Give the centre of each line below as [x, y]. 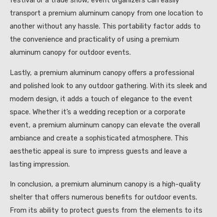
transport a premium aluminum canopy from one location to [106, 13]
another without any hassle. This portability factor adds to [105, 26]
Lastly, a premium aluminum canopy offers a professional [102, 72]
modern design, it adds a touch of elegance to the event [101, 99]
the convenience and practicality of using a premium [94, 39]
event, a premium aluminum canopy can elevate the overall [105, 125]
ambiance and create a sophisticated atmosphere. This [99, 138]
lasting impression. [40, 164]
